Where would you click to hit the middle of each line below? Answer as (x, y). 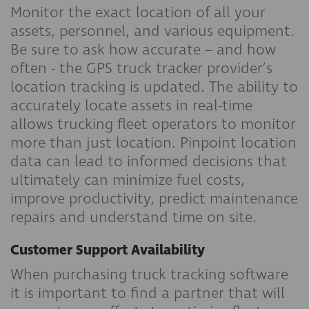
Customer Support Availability (108, 251)
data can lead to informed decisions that (149, 162)
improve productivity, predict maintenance (154, 199)
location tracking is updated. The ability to (154, 87)
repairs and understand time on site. (133, 218)
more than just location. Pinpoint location (153, 143)
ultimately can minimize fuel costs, (128, 180)
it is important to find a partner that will (148, 293)
